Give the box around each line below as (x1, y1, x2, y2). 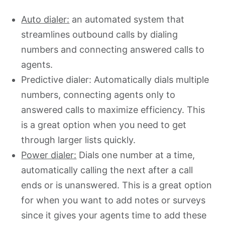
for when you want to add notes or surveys (21, 194, 206, 205)
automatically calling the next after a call (21, 164, 193, 175)
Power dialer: (21, 149, 77, 160)
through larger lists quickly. (21, 134, 136, 145)
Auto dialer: (21, 14, 70, 25)
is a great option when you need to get (21, 119, 187, 130)
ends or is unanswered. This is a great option (21, 179, 212, 190)
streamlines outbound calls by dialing (21, 29, 178, 40)
